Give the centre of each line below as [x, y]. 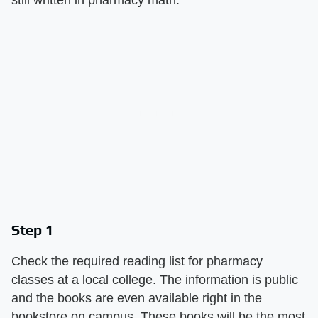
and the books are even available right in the [137, 298]
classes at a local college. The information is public [155, 279]
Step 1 [33, 229]
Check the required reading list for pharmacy [137, 261]
